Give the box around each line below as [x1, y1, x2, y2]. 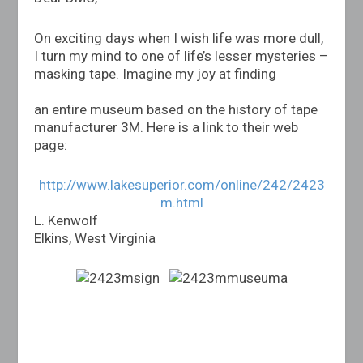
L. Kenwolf [34, 211, 99, 228]
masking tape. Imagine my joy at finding [34, 65, 277, 82]
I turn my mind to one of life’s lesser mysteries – [34, 47, 329, 64]
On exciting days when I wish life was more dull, [34, 29, 324, 46]
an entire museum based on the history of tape [34, 100, 318, 117]
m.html [160, 194, 203, 211]
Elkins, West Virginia [34, 229, 156, 246]
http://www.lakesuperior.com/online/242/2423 [38, 176, 325, 193]
